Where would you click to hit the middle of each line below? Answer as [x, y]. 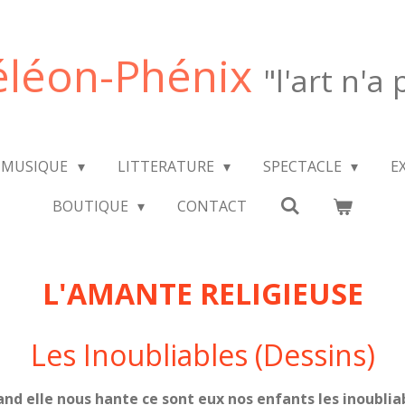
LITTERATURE [167, 166]
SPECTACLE [304, 166]
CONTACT [212, 206]
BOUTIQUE [92, 206]
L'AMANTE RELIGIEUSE [202, 293]
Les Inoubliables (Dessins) [202, 355]
